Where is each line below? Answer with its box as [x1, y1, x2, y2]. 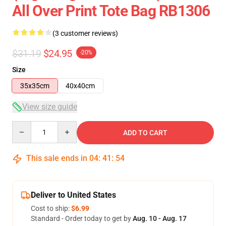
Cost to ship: [31, 204, 71, 212]
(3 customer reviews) [52, 29, 118, 37]
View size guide [22, 102, 77, 111]
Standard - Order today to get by [31, 214, 133, 222]
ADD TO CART [123, 129, 167, 137]
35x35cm [20, 82, 49, 90]
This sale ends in [24, 153, 89, 163]
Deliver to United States [31, 190, 116, 200]
